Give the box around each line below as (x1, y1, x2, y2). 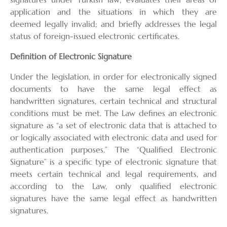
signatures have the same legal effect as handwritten (10, 193, 217, 204)
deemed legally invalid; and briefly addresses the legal (10, 19, 217, 29)
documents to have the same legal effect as (10, 84, 217, 94)
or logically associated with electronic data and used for (10, 132, 217, 143)
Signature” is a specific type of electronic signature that (10, 157, 217, 167)
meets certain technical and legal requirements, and (10, 169, 217, 179)
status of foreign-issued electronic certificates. (10, 31, 179, 42)
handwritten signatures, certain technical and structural (10, 96, 217, 106)
